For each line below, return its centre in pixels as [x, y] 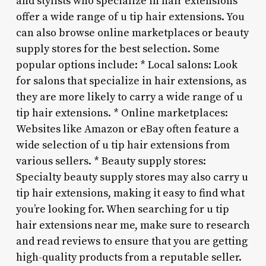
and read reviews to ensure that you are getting [132, 241]
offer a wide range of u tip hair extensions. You [130, 17]
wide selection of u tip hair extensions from [123, 145]
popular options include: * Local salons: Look [126, 65]
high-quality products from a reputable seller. [129, 257]
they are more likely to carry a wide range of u [129, 97]
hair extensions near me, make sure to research [133, 225]
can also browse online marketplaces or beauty [132, 33]
